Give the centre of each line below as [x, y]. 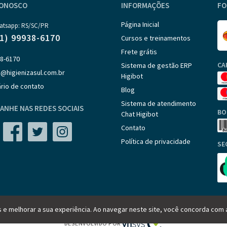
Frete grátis [139, 51]
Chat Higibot [140, 114]
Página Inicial [140, 24]
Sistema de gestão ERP [157, 65]
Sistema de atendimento [159, 103]
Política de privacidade [156, 141]
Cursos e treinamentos [156, 38]
